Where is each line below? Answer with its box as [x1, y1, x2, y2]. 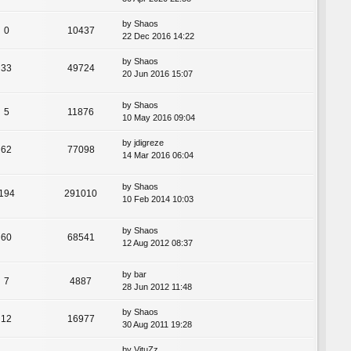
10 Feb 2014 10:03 [122, 194, 194, 204]
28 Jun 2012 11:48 [122, 282, 192, 292]
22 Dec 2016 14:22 [122, 31, 194, 41]
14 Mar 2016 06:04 [122, 150, 194, 161]
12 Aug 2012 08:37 [122, 238, 193, 248]
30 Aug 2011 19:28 [122, 320, 192, 330]
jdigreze [134, 138, 164, 148]
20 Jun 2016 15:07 [122, 68, 193, 78]
